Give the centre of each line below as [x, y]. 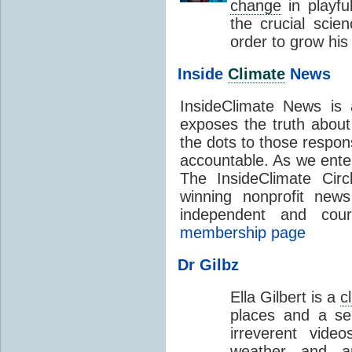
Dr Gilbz [208, 264]
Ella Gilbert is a [286, 297]
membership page [243, 232]
